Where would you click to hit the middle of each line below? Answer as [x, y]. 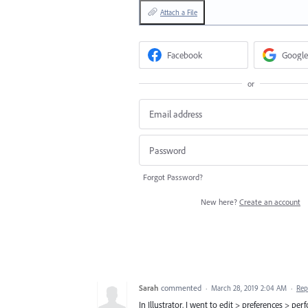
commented [182, 287]
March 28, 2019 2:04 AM [249, 288]
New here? [220, 201]
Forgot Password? [173, 177]
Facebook [185, 55]
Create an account [270, 201]
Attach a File [179, 13]
